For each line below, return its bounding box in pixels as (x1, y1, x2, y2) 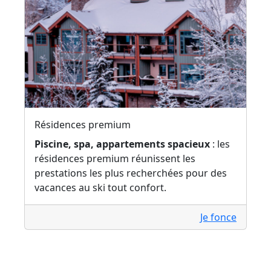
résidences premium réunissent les (34, 151, 195, 165)
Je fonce (200, 210, 237, 224)
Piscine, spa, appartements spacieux (34, 137, 210, 151)
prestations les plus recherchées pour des (34, 166, 227, 180)
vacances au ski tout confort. (34, 180, 166, 194)
